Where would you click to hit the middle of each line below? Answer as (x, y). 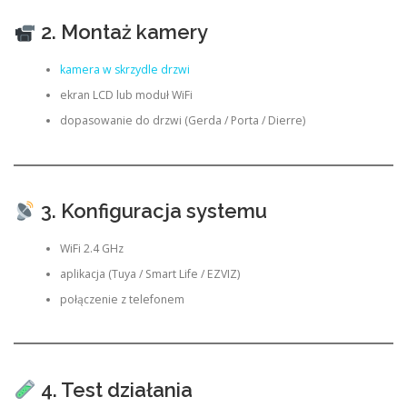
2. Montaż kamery (122, 32)
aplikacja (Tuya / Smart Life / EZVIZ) (149, 273)
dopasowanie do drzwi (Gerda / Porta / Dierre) (182, 120)
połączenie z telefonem (122, 299)
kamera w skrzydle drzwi (124, 69)
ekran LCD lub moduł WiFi (126, 94)
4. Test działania (114, 390)
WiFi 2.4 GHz (91, 248)
